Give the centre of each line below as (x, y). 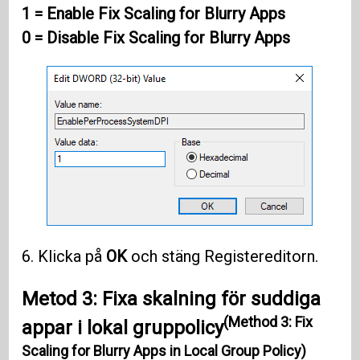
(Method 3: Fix (268, 322)
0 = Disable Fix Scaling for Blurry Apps (156, 38)
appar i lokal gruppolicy (123, 328)
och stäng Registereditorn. (223, 257)
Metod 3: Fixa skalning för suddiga (172, 299)
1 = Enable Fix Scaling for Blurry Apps (154, 14)
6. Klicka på (64, 257)
